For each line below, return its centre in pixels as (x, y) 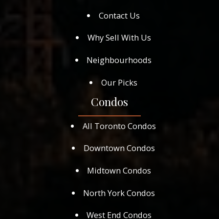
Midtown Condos (119, 171)
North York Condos (119, 193)
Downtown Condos (119, 148)
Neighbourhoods (119, 60)
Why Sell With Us (119, 38)
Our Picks (119, 82)
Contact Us (119, 15)
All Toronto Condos (119, 126)
